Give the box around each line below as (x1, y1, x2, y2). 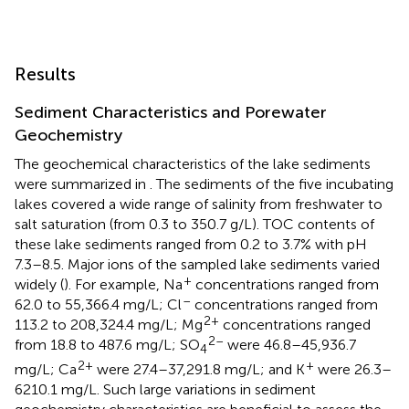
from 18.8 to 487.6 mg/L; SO (15, 336, 200, 354)
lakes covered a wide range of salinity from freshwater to (15, 195, 383, 214)
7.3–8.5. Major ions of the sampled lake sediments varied (15, 256, 380, 274)
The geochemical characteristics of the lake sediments (15, 155, 371, 173)
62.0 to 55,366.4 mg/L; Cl (15, 296, 182, 314)
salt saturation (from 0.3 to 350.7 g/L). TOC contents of (15, 215, 374, 234)
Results (15, 63, 76, 86)
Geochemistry (15, 125, 122, 146)
